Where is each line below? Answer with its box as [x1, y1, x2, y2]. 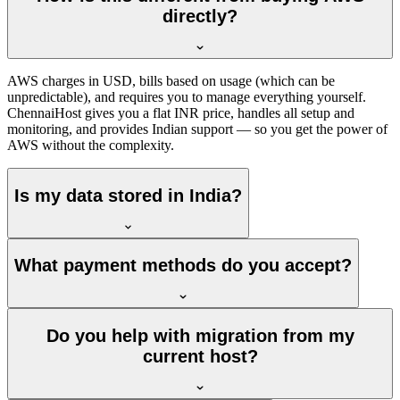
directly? [162, 6, 237, 27]
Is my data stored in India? [14, 185, 242, 205]
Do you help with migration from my [46, 325, 354, 346]
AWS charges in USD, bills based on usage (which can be [7, 73, 335, 89]
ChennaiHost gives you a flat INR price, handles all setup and [7, 105, 354, 121]
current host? [142, 346, 258, 366]
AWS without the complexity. [7, 137, 174, 154]
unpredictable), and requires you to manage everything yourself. [7, 89, 366, 105]
